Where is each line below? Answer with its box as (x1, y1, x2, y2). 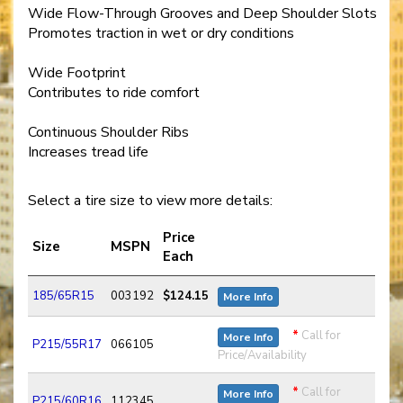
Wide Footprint (28, 62, 126, 83)
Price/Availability (218, 346, 307, 363)
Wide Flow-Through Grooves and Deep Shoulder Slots (28, 3, 377, 23)
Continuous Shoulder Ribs (28, 121, 189, 142)
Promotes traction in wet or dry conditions (28, 22, 294, 43)
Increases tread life (28, 141, 148, 162)
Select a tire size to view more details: (28, 190, 273, 210)
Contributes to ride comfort (28, 82, 200, 103)
